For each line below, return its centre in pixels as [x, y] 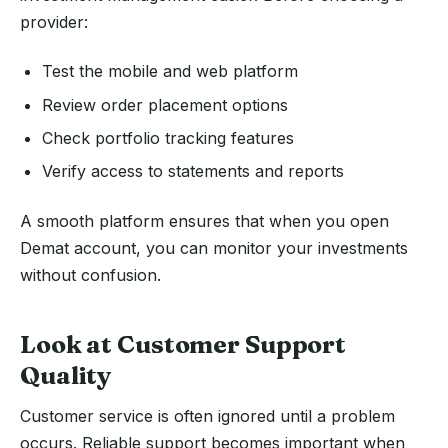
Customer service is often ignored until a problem [207, 415]
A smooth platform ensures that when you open [204, 220]
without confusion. [90, 274]
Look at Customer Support [183, 343]
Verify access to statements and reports [193, 171]
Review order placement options [165, 104]
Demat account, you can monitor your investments [214, 247]
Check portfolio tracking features [168, 138]
